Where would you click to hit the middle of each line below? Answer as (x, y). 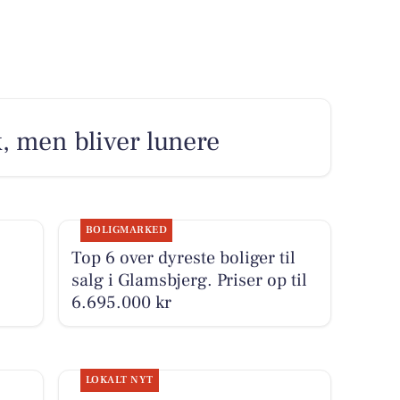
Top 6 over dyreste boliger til (183, 258)
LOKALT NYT (119, 380)
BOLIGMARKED (126, 229)
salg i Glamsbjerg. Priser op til (189, 280)
